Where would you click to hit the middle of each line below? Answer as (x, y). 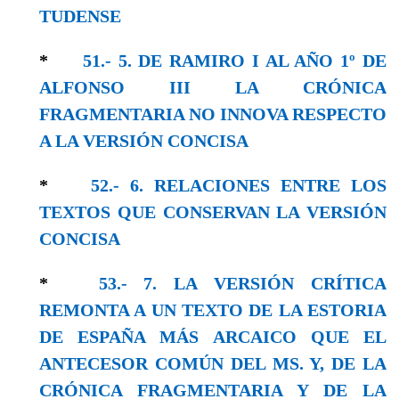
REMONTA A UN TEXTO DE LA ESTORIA (213, 309)
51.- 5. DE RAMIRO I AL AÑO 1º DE (235, 60)
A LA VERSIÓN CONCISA (144, 140)
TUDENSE (80, 16)
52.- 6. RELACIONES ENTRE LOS (239, 185)
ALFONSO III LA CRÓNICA (213, 87)
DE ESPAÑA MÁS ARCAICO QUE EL (213, 336)
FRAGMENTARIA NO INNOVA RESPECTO (213, 114)
